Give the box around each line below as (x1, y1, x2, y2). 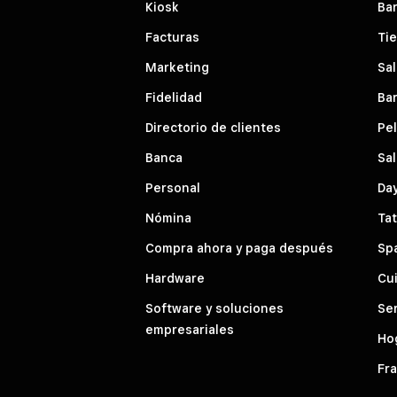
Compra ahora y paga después (145, 241, 333, 256)
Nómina (145, 211, 191, 226)
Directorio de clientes (145, 121, 281, 136)
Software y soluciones (145, 301, 284, 316)
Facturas (145, 30, 199, 45)
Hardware (145, 271, 205, 286)
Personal (145, 181, 200, 196)
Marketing (145, 60, 209, 75)
